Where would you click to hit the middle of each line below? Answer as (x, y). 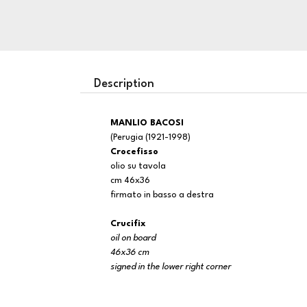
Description (124, 84)
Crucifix (128, 224)
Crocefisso (134, 152)
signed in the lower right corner (171, 267)
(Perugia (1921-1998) (150, 137)
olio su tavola (138, 166)
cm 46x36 (130, 181)
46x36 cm (130, 253)
